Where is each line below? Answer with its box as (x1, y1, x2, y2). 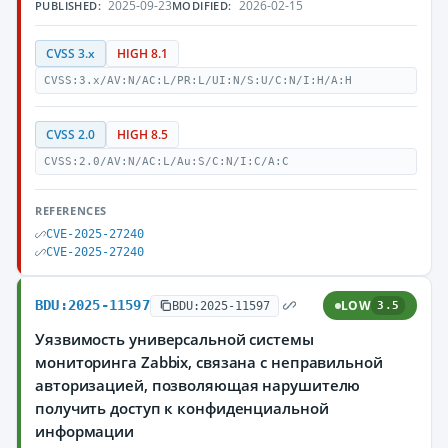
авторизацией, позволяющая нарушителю (35, 375, 361, 395)
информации (35, 421, 135, 441)
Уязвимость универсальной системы (35, 329, 314, 349)
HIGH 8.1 (117, 46, 168, 61)
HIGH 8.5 (117, 127, 168, 142)
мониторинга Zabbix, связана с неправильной (35, 352, 383, 372)
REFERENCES (35, 203, 107, 218)
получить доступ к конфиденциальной (35, 398, 329, 418)
